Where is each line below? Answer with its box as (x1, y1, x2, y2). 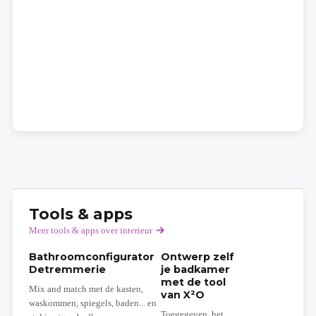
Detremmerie (28, 263, 106, 276)
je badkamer (160, 263, 230, 276)
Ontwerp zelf (160, 250, 234, 264)
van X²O (160, 288, 205, 302)
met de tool (160, 276, 226, 289)
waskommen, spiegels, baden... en (28, 298, 157, 309)
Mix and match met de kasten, (28, 284, 143, 295)
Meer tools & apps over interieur (28, 226, 152, 236)
